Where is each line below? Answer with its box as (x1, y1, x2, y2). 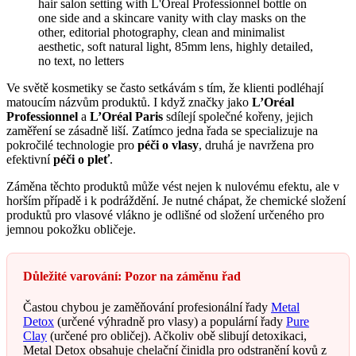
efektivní (6, 152, 53, 166)
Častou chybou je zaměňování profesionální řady (23, 300, 271, 314)
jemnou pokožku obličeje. (6, 222, 136, 236)
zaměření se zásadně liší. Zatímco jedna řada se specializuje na (6, 123, 318, 137)
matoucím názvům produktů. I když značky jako (6, 95, 252, 109)
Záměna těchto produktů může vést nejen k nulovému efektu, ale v (6, 179, 339, 193)
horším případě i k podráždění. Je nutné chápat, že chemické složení (6, 193, 346, 207)
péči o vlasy (137, 137, 199, 152)
